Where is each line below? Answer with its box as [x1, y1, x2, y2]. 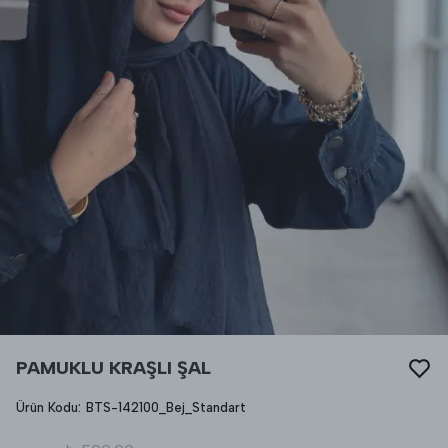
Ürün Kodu [16, 400, 78, 415]
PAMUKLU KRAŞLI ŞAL [16, 357, 211, 379]
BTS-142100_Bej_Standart [86, 400, 246, 415]
